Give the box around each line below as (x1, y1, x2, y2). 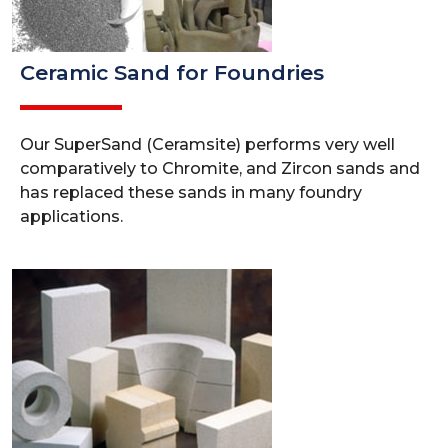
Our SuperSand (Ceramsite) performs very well (20, 135, 395, 154)
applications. (20, 207, 123, 226)
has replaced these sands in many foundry (20, 183, 362, 202)
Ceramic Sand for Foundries (20, 60, 324, 85)
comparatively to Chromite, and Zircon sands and (20, 159, 420, 178)
